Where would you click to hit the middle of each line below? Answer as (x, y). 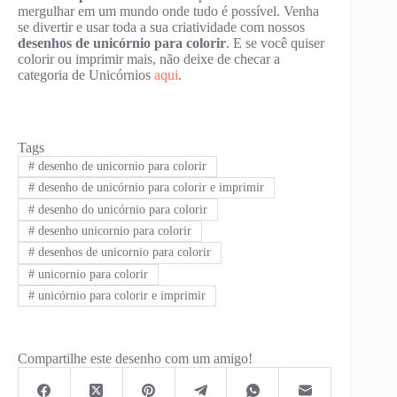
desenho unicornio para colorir (113, 230)
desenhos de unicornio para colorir (122, 253)
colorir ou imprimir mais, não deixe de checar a (149, 58)
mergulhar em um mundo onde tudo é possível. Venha (168, 11)
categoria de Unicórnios (86, 74)
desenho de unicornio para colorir (120, 166)
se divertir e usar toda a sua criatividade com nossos (161, 27)
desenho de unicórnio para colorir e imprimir (149, 188)
